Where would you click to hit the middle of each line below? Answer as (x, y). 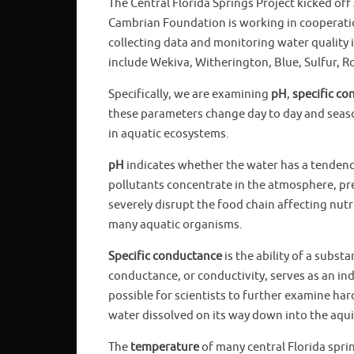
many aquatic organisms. (175, 224)
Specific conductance (165, 256)
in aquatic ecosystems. (169, 134)
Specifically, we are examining (190, 94)
